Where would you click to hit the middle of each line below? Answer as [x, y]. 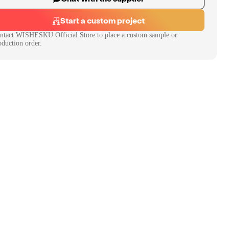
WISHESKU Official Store [55, 35]
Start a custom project [102, 20]
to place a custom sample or [136, 35]
